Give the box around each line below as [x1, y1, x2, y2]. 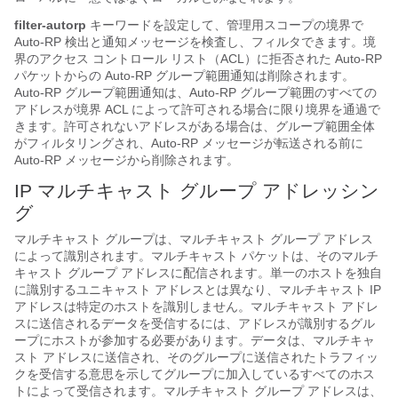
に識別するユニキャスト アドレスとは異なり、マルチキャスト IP [14, 282, 381, 297]
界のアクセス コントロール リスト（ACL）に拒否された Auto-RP [14, 51, 382, 66]
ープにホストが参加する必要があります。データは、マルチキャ [14, 332, 375, 347]
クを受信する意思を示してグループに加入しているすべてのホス [14, 366, 375, 381]
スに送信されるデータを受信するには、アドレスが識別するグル [14, 315, 375, 330]
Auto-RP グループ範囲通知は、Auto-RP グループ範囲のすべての [14, 84, 377, 99]
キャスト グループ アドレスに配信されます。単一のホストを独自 [14, 265, 382, 280]
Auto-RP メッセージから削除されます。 [14, 152, 239, 167]
